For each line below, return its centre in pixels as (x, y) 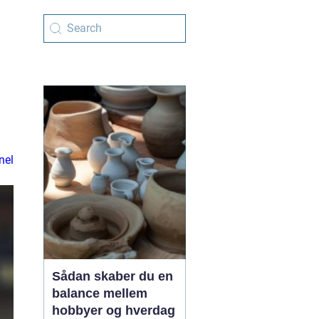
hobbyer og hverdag (114, 310)
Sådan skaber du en (113, 276)
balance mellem (100, 293)
